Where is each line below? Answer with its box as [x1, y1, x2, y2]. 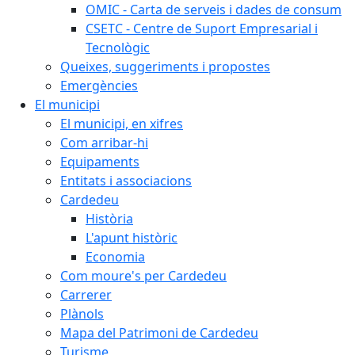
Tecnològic [86, 39, 150, 56]
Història [86, 210, 133, 227]
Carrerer [60, 286, 112, 303]
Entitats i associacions [60, 172, 192, 189]
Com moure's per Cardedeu [60, 267, 227, 284]
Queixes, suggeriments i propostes [60, 58, 270, 75]
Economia [86, 248, 145, 265]
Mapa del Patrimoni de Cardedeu [60, 324, 258, 342]
